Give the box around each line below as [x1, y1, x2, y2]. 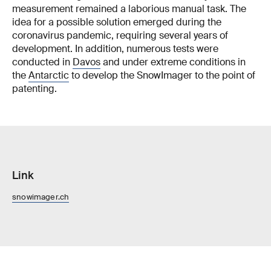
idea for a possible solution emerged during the [12, 15, 221, 28]
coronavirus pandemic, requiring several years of [12, 28, 228, 42]
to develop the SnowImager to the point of [69, 68, 255, 82]
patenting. [12, 82, 57, 95]
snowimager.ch [12, 191, 70, 202]
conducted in [12, 55, 73, 68]
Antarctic [28, 68, 69, 82]
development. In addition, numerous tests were [12, 42, 218, 55]
